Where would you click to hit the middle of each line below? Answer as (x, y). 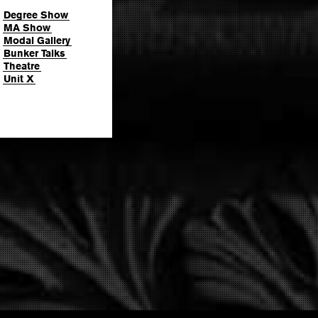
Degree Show (36, 15)
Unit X (19, 78)
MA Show (27, 27)
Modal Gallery (37, 40)
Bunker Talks (34, 53)
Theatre (22, 66)
